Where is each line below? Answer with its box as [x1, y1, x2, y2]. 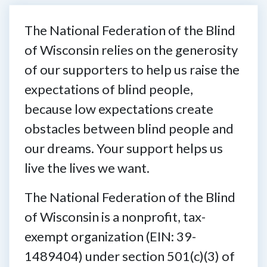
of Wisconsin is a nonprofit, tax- [24, 209, 206, 225]
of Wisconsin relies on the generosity [24, 42, 238, 58]
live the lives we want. [24, 160, 150, 176]
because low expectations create [24, 101, 213, 117]
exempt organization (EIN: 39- [24, 228, 196, 245]
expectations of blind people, [24, 81, 193, 98]
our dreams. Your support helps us [24, 140, 223, 157]
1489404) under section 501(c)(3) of [24, 248, 235, 265]
